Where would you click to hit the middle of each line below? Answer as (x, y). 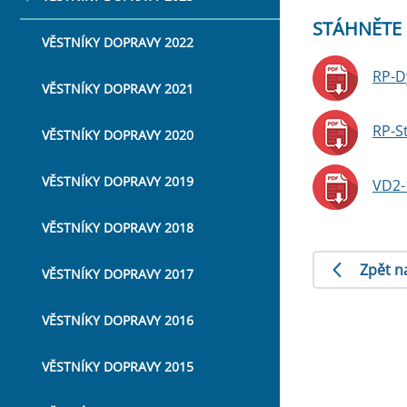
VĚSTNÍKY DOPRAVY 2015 (118, 367)
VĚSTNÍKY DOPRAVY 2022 (118, 42)
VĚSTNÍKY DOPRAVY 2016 (118, 320)
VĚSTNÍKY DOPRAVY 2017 (118, 274)
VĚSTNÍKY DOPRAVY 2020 (118, 135)
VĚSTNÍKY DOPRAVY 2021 (118, 89)
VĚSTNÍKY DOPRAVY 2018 (118, 228)
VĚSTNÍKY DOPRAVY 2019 (118, 181)
